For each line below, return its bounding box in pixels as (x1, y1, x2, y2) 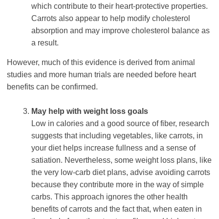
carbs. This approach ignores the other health (31, 192, 188, 201)
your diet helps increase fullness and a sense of (31, 143, 196, 152)
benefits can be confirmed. (7, 82, 98, 91)
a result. (31, 38, 59, 47)
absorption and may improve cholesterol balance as (31, 26, 210, 35)
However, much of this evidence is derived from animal (7, 58, 195, 66)
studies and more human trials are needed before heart (7, 70, 196, 79)
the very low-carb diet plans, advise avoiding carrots (31, 168, 210, 176)
